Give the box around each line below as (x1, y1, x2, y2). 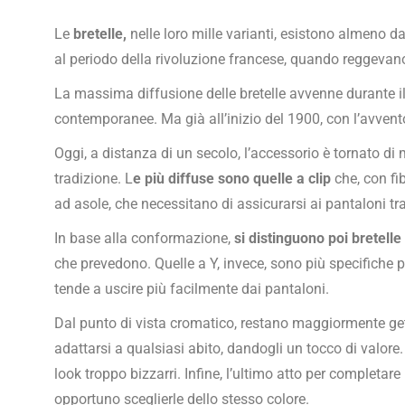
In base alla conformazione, (54, 230, 234, 248)
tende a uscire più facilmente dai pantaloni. (54, 280, 329, 298)
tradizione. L (54, 170, 133, 188)
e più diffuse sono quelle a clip (133, 170, 331, 188)
